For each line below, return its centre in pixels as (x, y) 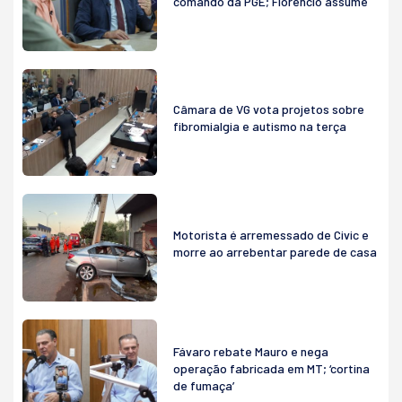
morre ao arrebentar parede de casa (275, 252)
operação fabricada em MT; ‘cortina (271, 369)
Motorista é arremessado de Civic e (271, 235)
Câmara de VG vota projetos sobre (269, 109)
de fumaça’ (204, 386)
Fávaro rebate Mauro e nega (251, 352)
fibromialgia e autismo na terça (260, 127)
